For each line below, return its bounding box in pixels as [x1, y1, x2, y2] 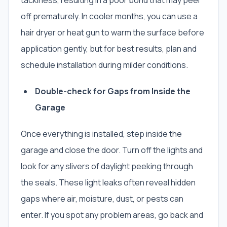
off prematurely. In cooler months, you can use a [21, 11, 198, 22]
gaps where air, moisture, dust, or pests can [21, 193, 183, 205]
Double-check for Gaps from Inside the [35, 86, 191, 97]
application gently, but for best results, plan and [21, 43, 197, 55]
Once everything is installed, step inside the [21, 128, 182, 140]
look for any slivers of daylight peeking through [21, 161, 193, 172]
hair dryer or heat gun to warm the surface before [21, 27, 204, 39]
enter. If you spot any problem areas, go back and [21, 209, 203, 221]
